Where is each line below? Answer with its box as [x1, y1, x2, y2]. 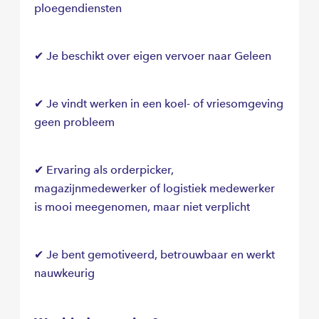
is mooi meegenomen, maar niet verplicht [34, 200, 250, 214]
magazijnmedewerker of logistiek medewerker [34, 182, 275, 196]
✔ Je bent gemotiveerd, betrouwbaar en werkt [34, 248, 275, 262]
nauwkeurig [34, 266, 95, 281]
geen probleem [34, 115, 115, 130]
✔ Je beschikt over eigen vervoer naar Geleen [34, 49, 271, 63]
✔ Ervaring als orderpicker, [34, 163, 174, 177]
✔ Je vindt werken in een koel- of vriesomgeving [34, 97, 283, 111]
